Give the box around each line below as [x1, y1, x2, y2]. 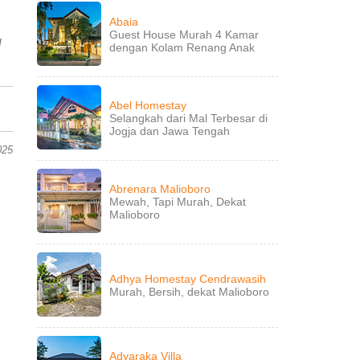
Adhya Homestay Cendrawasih [109, 272, 266, 285]
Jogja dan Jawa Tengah [109, 125, 230, 137]
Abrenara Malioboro [109, 182, 211, 195]
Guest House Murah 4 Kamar [109, 28, 259, 41]
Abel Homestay [109, 99, 186, 112]
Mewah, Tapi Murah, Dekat [109, 195, 246, 208]
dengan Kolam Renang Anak [109, 41, 255, 54]
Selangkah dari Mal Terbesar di [109, 112, 268, 125]
